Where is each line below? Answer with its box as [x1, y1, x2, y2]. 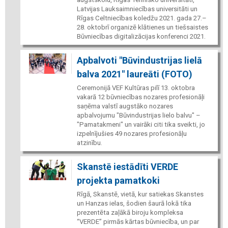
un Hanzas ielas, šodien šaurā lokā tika [76, 199, 191, 207]
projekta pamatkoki [76, 175, 160, 186]
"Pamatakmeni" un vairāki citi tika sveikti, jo [76, 120, 205, 128]
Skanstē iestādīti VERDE [76, 161, 178, 172]
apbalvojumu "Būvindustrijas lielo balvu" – [76, 111, 201, 119]
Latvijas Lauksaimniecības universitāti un [76, 5, 197, 13]
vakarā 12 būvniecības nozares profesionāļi [76, 93, 205, 101]
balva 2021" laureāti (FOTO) [76, 68, 192, 79]
